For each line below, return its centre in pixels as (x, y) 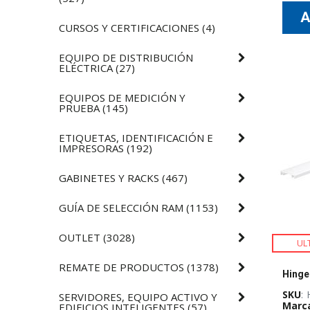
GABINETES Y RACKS (109, 177)
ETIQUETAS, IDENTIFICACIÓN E (136, 137)
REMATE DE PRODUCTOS (122, 267)
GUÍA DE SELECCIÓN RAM (121, 207)
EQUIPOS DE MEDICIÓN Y (122, 97)
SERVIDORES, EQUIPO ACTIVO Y (138, 297)
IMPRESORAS (92, 148)
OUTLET (80, 237)
